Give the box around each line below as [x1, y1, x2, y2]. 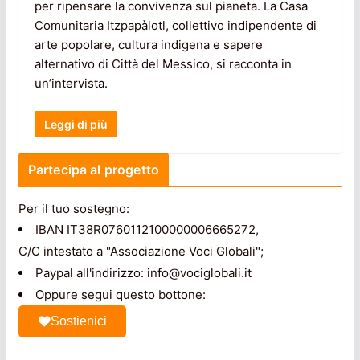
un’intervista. [34, 75, 108, 91]
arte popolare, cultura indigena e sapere [34, 36, 263, 52]
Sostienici [50, 314, 107, 329]
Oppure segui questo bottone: [35, 287, 206, 303]
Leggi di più [43, 117, 108, 132]
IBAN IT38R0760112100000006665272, [35, 222, 259, 238]
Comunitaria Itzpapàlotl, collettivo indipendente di [34, 17, 317, 33]
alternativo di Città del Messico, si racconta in [34, 55, 292, 72]
